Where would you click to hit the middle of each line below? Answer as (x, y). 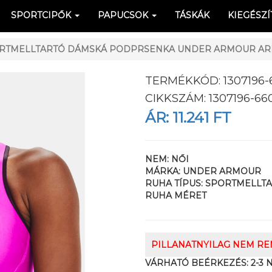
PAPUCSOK (124, 15)
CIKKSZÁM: (177, 98)
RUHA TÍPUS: (175, 183)
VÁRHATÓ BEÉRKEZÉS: (197, 263)
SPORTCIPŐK (42, 15)
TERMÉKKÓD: (184, 81)
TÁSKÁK (192, 15)
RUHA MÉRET (176, 195)
